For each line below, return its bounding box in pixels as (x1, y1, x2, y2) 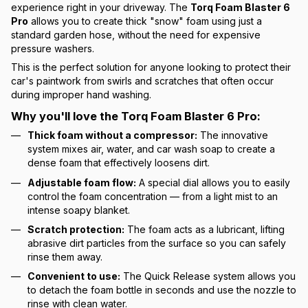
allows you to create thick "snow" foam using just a (28, 15, 262, 27)
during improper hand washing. (11, 89, 151, 101)
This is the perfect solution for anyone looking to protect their (11, 61, 291, 74)
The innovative (197, 129, 268, 142)
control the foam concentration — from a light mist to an (27, 190, 278, 202)
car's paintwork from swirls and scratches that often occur (11, 75, 274, 87)
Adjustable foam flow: (27, 176, 136, 188)
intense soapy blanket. (27, 203, 130, 216)
